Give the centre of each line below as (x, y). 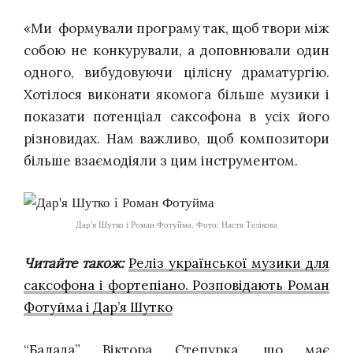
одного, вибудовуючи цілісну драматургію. (176, 73)
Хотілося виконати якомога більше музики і (176, 95)
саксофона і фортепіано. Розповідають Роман (176, 286)
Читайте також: (76, 264)
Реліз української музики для (229, 264)
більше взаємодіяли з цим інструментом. (161, 161)
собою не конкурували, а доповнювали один (176, 51)
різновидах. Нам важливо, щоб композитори (176, 139)
